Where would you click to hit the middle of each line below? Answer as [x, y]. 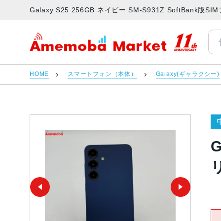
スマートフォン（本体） [102, 74]
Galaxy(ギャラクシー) [187, 74]
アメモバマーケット [67, 48]
